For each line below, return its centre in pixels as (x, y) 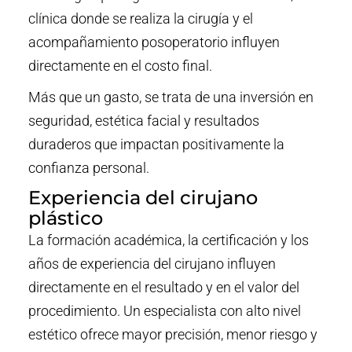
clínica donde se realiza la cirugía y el (140, 19)
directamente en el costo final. (120, 66)
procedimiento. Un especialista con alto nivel (164, 311)
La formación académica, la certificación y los (168, 240)
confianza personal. (88, 168)
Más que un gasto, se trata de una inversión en (170, 97)
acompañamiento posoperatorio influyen (154, 42)
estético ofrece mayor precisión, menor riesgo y (172, 335)
